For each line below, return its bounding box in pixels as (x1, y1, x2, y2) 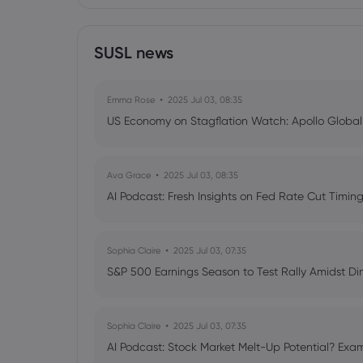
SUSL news (94, 43, 173, 62)
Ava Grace (107, 169, 151, 181)
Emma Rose (107, 94, 155, 105)
